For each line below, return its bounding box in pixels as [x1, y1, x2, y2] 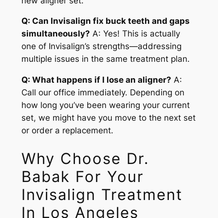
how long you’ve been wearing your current [21, 100, 190, 110]
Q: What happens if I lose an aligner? [21, 75, 171, 85]
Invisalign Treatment [21, 185, 182, 203]
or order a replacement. [21, 126, 113, 136]
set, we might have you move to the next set [21, 113, 196, 123]
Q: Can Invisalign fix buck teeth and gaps [21, 16, 190, 26]
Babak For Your [21, 167, 144, 185]
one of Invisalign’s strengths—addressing [21, 41, 182, 52]
